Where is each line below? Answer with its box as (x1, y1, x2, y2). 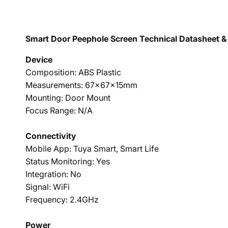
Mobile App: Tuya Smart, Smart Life (25, 144, 159, 154)
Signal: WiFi (25, 182, 70, 192)
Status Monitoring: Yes (25, 156, 110, 166)
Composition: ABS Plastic (25, 67, 123, 77)
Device (25, 54, 52, 65)
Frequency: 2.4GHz (25, 194, 99, 205)
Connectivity (25, 131, 76, 141)
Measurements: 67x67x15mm (25, 80, 137, 90)
